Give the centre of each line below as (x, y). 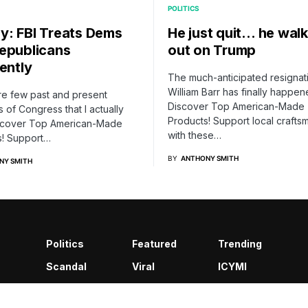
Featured (154, 243)
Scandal (66, 266)
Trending (240, 243)
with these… (195, 135)
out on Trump (212, 50)
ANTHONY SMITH (210, 158)
